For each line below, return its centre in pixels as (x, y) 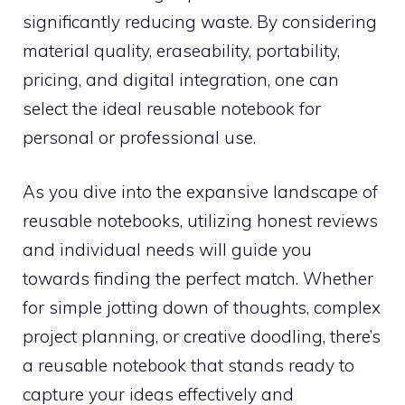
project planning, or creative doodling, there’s (202, 336)
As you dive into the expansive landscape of (200, 192)
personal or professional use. (139, 137)
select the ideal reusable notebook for (172, 108)
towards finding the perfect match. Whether (198, 278)
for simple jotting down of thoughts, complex (202, 307)
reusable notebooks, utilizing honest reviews (200, 221)
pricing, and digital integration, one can (181, 79)
